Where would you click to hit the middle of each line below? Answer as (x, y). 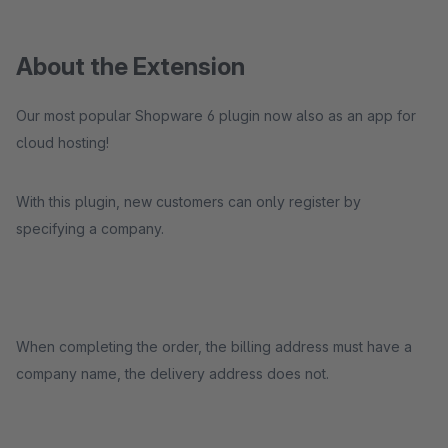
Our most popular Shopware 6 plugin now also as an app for (216, 115)
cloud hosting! (62, 142)
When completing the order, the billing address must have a (214, 346)
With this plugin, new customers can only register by (188, 201)
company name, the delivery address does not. (172, 373)
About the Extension (130, 66)
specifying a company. (90, 228)
